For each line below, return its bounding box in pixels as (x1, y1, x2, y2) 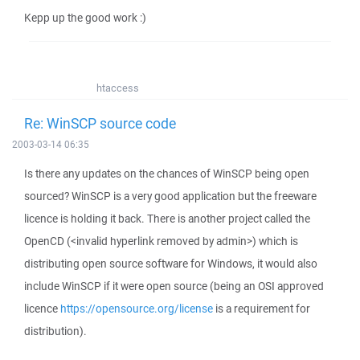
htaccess (96, 81, 139, 95)
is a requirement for (213, 301, 310, 316)
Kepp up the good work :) (24, 10, 146, 25)
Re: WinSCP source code (24, 113, 176, 133)
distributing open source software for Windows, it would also (24, 256, 317, 271)
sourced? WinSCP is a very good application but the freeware (24, 189, 317, 203)
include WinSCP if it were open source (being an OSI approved (24, 279, 324, 293)
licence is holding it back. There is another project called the (24, 211, 310, 226)
